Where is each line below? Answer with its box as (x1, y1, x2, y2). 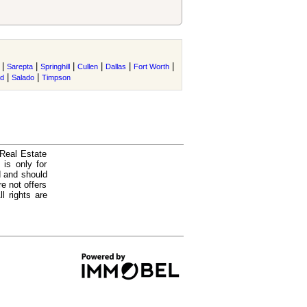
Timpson (42, 73, 71, 82)
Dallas (106, 62, 126, 71)
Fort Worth (134, 62, 169, 71)
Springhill (40, 62, 70, 71)
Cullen (77, 62, 98, 71)
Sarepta (7, 62, 33, 71)
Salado (12, 73, 34, 82)
